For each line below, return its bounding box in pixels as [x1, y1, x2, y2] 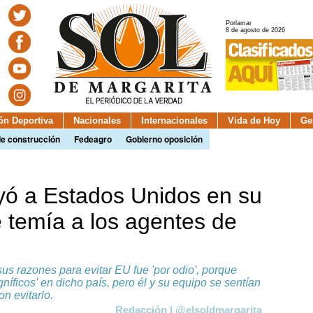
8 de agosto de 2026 [226, 27, 285, 34]
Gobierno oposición [126, 133, 203, 145]
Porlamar [226, 20, 252, 27]
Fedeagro [74, 133, 112, 145]
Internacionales [141, 115, 208, 126]
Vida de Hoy [228, 115, 280, 126]
